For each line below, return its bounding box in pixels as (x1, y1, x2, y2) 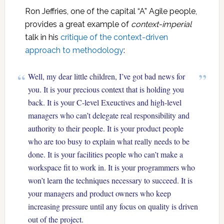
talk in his (24, 32, 60, 42)
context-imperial (130, 19, 191, 29)
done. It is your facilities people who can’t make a (28, 149, 183, 159)
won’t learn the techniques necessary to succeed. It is (28, 175, 193, 185)
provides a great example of (24, 19, 131, 29)
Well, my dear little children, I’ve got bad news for (28, 71, 185, 81)
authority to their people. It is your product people (28, 123, 184, 133)
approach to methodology (24, 45, 123, 55)
